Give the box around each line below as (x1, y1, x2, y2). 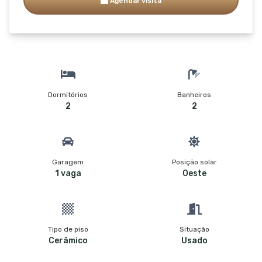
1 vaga (54, 168, 81, 178)
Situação (179, 225, 209, 233)
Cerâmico (48, 235, 88, 246)
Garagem (52, 157, 84, 166)
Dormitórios (48, 90, 88, 99)
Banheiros (177, 90, 211, 99)
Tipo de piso (47, 225, 88, 233)
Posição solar (171, 157, 217, 166)
